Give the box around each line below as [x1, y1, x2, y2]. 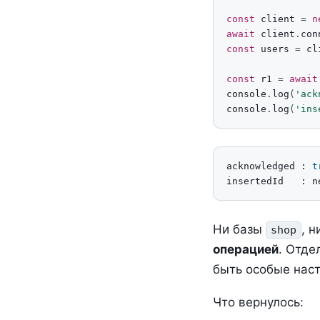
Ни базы [213, 221, 266, 236]
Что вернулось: [213, 294, 304, 309]
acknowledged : [226, 161, 312, 172]
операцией [213, 241, 279, 256]
